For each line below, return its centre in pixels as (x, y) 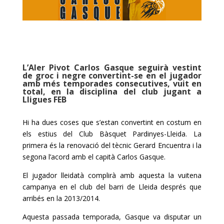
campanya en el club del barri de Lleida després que (112, 186)
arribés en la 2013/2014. (61, 198)
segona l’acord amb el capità (69, 156)
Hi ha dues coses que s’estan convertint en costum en (112, 122)
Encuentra (174, 145)
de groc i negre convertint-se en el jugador (112, 75)
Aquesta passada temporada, (73, 216)
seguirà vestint (168, 67)
